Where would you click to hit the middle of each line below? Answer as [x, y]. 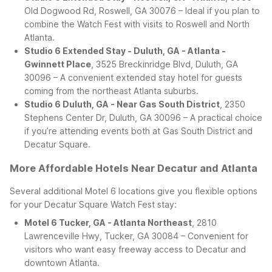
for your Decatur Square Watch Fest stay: [93, 205]
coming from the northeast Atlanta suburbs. [111, 91]
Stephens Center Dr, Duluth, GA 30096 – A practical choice [143, 118]
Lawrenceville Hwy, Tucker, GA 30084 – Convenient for [136, 236]
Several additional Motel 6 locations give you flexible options [134, 191]
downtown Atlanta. [62, 263]
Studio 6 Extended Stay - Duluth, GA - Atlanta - [125, 51]
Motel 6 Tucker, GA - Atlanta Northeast [108, 223]
